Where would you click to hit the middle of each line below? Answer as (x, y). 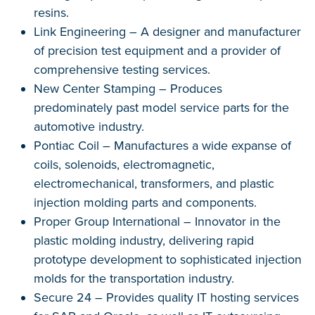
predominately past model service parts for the (161, 108)
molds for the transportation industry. (134, 278)
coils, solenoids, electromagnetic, (124, 165)
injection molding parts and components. (145, 202)
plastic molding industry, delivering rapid (144, 240)
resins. (51, 13)
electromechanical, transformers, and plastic (154, 184)
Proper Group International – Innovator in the (157, 221)
